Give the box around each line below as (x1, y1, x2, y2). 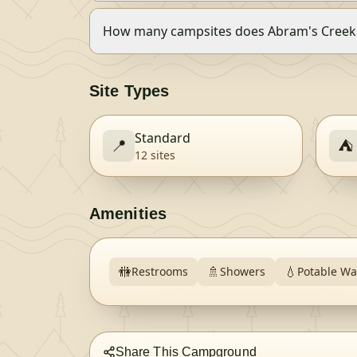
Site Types (89, 82, 169, 100)
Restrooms (131, 264, 188, 279)
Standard (135, 129, 190, 147)
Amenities (89, 205, 167, 222)
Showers (220, 264, 265, 279)
